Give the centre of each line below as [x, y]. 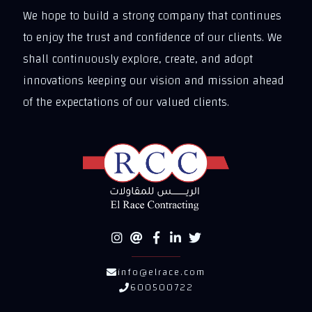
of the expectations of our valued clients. [126, 102]
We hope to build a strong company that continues [153, 16]
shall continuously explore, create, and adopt [138, 59]
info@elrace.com [162, 272]
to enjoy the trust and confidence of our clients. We [153, 37]
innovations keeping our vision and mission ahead [154, 80]
